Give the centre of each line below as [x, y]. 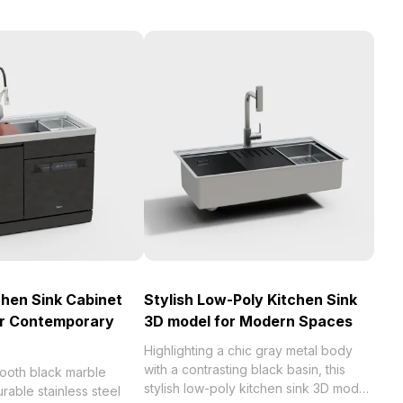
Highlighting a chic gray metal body [248, 350]
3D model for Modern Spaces [248, 321]
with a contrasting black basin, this [245, 369]
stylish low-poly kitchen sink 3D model [257, 388]
